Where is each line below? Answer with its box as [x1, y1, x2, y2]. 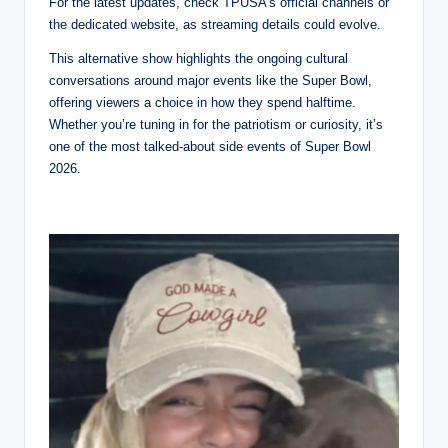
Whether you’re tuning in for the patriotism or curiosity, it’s [49, 116, 383, 132]
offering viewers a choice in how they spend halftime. [49, 94, 356, 110]
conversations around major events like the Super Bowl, [49, 72, 372, 88]
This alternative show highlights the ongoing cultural [49, 50, 348, 66]
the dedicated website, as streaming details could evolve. [49, 16, 381, 32]
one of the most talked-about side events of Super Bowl [49, 138, 371, 154]
